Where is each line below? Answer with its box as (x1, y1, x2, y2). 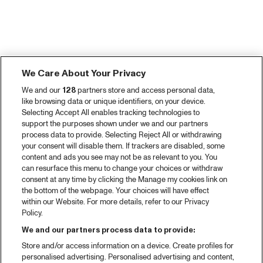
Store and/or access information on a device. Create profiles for (22, 241, 234, 251)
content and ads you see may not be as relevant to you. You (22, 152, 218, 163)
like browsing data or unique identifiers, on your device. (22, 96, 206, 107)
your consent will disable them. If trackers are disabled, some (22, 141, 225, 151)
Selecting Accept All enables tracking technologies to (22, 107, 200, 118)
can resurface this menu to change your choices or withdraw (22, 163, 223, 174)
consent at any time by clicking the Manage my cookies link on (22, 174, 228, 185)
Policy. (22, 208, 43, 218)
